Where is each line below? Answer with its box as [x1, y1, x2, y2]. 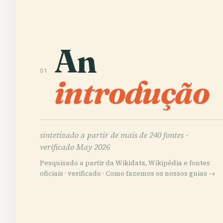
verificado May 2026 [40, 141, 110, 152]
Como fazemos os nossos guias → [106, 169, 216, 178]
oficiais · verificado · [40, 169, 106, 178]
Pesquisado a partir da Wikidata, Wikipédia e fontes [40, 158, 210, 168]
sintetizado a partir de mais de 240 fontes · [40, 129, 188, 140]
